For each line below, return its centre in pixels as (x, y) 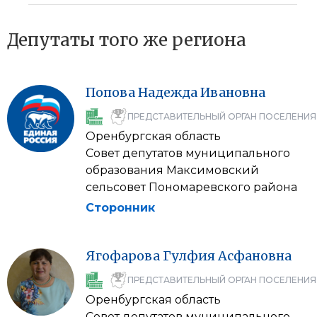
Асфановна (255, 256)
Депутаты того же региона (127, 40)
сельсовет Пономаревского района (191, 187)
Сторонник (120, 208)
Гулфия (189, 256)
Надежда (168, 92)
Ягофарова (123, 256)
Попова (110, 92)
